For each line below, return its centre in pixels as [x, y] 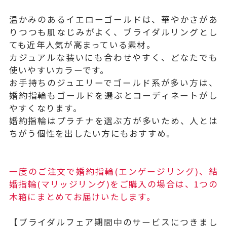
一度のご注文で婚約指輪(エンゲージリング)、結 [113, 171]
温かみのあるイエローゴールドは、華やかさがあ [113, 19]
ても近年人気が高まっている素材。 [82, 44]
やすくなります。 [45, 108]
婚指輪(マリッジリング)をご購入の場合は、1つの [113, 184]
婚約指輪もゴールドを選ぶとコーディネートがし [113, 95]
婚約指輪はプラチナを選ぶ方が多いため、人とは [113, 120]
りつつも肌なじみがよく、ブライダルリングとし [113, 32]
